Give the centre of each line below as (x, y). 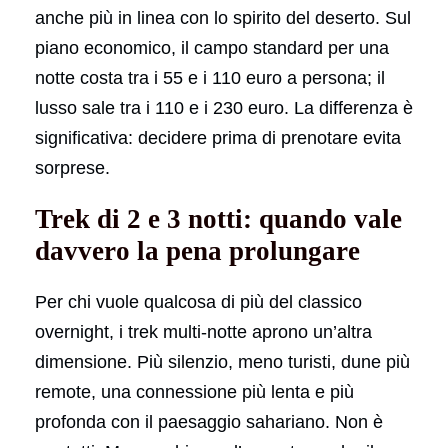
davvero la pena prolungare (197, 250)
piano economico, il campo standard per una (212, 47)
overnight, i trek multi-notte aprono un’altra (203, 331)
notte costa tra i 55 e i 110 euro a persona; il (210, 77)
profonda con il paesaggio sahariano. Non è (209, 421)
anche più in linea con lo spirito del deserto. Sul (223, 17)
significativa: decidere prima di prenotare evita (218, 137)
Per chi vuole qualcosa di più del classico (198, 301)
